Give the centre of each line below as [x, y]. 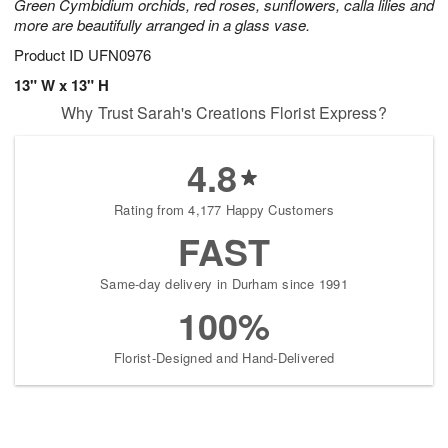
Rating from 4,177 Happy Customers [224, 210]
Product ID [51, 55]
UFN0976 [119, 55]
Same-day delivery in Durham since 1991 [224, 284]
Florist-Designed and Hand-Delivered [224, 358]
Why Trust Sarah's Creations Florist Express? [224, 113]
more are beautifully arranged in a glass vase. [162, 25]
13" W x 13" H [61, 85]
